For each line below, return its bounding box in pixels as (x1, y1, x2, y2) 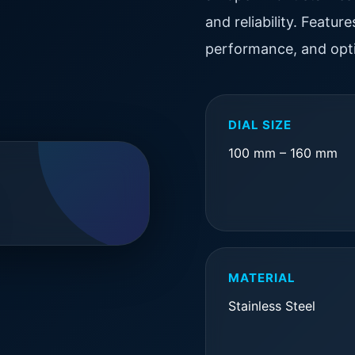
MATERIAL (228, 270, 296, 285)
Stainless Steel (228, 298, 315, 314)
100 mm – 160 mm (228, 145, 338, 161)
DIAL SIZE (228, 117, 292, 132)
